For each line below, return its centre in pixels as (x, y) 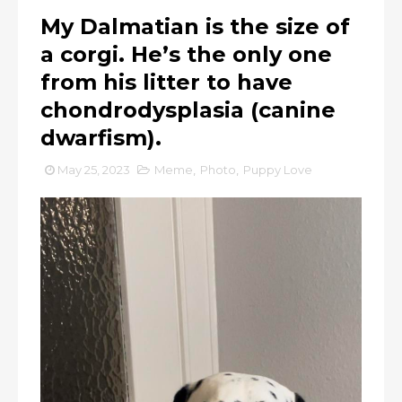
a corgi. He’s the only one (186, 54)
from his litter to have (166, 82)
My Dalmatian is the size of (195, 26)
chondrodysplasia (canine (188, 110)
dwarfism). (101, 138)
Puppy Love (278, 170)
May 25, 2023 (94, 170)
